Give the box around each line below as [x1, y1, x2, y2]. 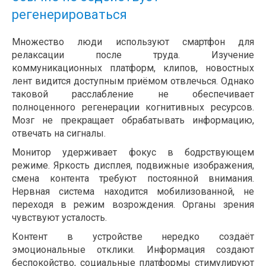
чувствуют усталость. [12, 212, 107, 224]
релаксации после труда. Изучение [12, 49, 254, 61]
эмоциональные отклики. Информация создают [12, 244, 254, 256]
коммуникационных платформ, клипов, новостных [12, 62, 254, 74]
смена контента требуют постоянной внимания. [12, 173, 254, 185]
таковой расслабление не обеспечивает [12, 88, 254, 100]
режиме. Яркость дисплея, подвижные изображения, [12, 160, 254, 172]
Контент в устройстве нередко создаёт [12, 231, 254, 243]
